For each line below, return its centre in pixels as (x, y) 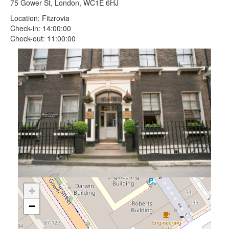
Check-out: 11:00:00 (43, 38)
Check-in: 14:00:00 (41, 28)
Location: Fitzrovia (40, 18)
